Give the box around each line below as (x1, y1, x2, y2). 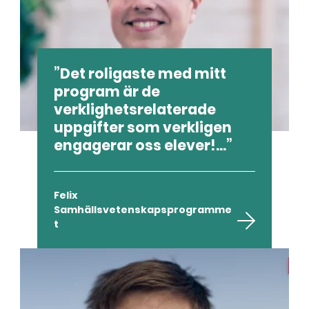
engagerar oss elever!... (54, 135, 227, 155)
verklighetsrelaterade (54, 99, 217, 119)
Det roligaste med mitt (60, 63, 227, 83)
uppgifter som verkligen (54, 117, 232, 137)
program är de (54, 81, 161, 101)
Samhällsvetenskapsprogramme (54, 202, 232, 217)
